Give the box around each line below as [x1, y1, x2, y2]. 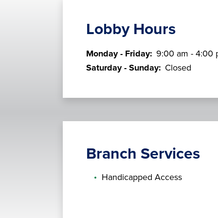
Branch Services [86, 144, 200, 163]
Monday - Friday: [86, 48, 155, 59]
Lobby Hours [86, 19, 176, 38]
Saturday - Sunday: [86, 62, 163, 73]
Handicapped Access [101, 171, 182, 182]
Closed [164, 62, 191, 73]
